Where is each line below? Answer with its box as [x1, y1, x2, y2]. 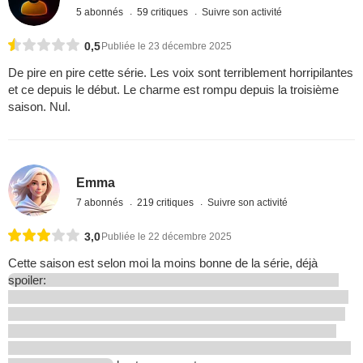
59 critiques [137, 6, 191, 18]
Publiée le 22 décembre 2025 [101, 230, 232, 242]
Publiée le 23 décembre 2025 [101, 40, 232, 52]
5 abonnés [76, 6, 126, 18]
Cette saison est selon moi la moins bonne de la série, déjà [8, 255, 318, 270]
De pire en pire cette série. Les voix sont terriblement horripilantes [8, 65, 353, 79]
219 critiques [137, 197, 197, 209]
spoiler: [8, 272, 49, 287]
